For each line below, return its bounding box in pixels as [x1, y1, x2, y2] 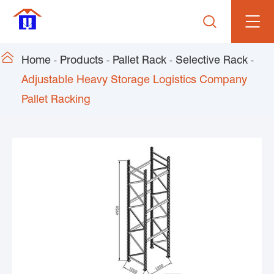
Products [60, 53, 103, 66]
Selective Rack [176, 53, 248, 66]
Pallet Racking [21, 92, 91, 105]
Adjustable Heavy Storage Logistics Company [21, 73, 247, 86]
